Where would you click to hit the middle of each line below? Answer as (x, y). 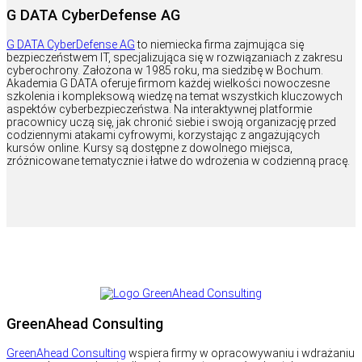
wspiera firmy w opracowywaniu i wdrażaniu (240, 353)
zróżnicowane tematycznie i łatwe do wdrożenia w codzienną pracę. (178, 161)
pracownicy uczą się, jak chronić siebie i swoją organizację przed (171, 122)
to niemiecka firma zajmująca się (219, 45)
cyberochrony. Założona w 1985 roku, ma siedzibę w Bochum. (165, 71)
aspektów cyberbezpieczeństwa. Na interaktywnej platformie (159, 109)
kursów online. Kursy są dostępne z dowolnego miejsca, (149, 148)
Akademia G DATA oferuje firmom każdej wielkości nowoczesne (168, 84)
